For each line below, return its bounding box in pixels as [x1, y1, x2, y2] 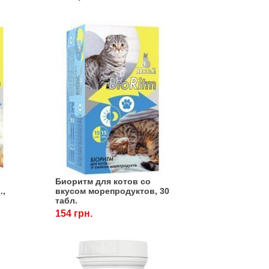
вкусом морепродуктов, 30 [55, 186, 169, 196]
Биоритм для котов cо [55, 177, 151, 187]
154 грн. [55, 208, 92, 219]
